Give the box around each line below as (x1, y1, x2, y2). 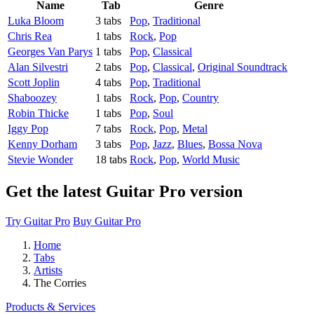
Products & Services (6, 300, 95, 313)
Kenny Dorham (8, 138, 77, 151)
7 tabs (95, 123, 121, 135)
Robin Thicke (8, 107, 69, 120)
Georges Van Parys (8, 46, 93, 58)
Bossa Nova (208, 138, 262, 151)
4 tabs (95, 76, 121, 89)
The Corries (34, 276, 86, 289)
